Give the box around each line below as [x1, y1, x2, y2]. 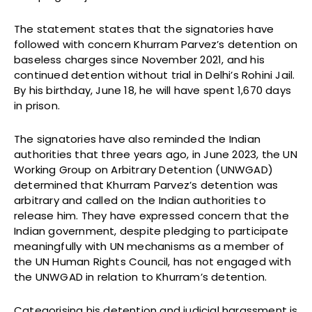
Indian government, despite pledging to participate [14, 224, 289, 239]
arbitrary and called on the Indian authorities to [14, 193, 266, 208]
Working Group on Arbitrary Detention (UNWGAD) [14, 162, 274, 178]
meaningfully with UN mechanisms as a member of [14, 239, 285, 254]
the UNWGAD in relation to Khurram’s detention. [14, 270, 267, 285]
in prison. [14, 98, 60, 114]
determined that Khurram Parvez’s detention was [14, 178, 279, 193]
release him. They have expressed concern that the [14, 208, 289, 224]
